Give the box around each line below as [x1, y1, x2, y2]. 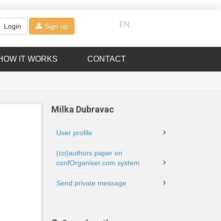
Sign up [42, 22, 68, 31]
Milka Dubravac [51, 104, 114, 114]
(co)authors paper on [56, 149, 122, 157]
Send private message [56, 179, 126, 187]
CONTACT [87, 55, 126, 63]
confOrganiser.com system [56, 159, 140, 167]
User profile [56, 129, 92, 137]
